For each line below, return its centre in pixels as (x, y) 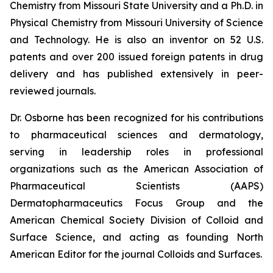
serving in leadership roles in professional (136, 152)
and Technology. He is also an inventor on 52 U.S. (136, 40)
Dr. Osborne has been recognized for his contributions (136, 118)
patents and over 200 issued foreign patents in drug (136, 57)
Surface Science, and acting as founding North (136, 237)
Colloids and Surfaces (209, 254)
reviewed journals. (53, 91)
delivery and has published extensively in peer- (136, 74)
